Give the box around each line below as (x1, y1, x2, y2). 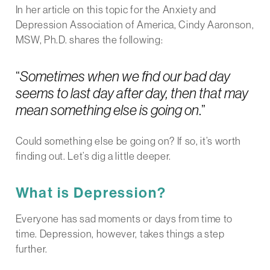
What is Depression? (15, 183, 166, 202)
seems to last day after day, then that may (15, 83, 248, 102)
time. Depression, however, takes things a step (15, 227, 225, 240)
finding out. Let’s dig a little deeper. (15, 149, 172, 163)
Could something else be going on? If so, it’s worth (15, 134, 242, 148)
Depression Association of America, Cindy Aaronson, (15, 17, 254, 31)
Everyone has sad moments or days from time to (15, 212, 233, 225)
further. (15, 242, 48, 256)
